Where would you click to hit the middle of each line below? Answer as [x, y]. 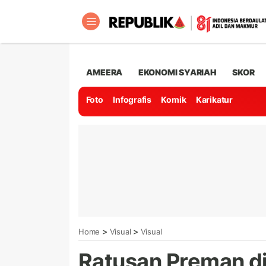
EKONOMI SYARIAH [177, 72]
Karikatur [214, 100]
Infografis [132, 100]
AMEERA [104, 72]
